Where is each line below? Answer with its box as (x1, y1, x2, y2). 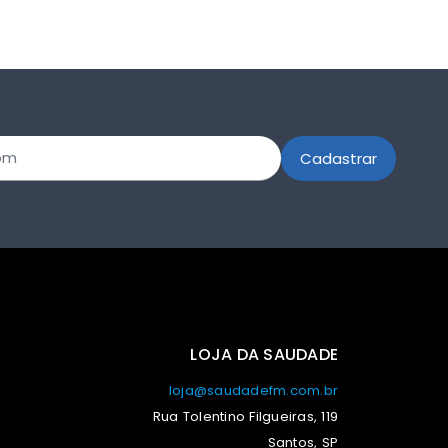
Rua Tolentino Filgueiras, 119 (152, 407, 338, 427)
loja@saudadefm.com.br (168, 381, 338, 401)
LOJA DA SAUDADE (190, 342, 338, 366)
